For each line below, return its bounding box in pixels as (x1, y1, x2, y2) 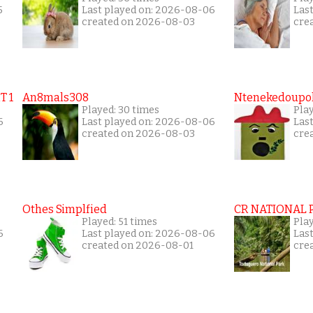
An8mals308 (22, 91, 89, 104)
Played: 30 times (82, 104, 159, 116)
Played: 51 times (82, 216, 157, 228)
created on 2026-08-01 (82, 240, 194, 252)
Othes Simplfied (22, 203, 107, 216)
